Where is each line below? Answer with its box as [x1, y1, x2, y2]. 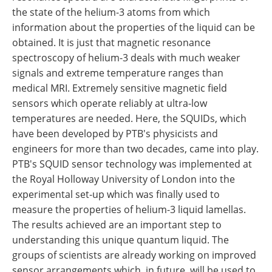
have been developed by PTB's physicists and [12, 127, 218, 140]
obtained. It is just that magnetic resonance [12, 36, 211, 49]
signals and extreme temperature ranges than [12, 66, 223, 80]
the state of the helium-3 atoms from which [12, 5, 210, 19]
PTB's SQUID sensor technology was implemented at [12, 157, 252, 171]
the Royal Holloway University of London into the [12, 172, 235, 186]
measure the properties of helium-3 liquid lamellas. [12, 203, 246, 216]
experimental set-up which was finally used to [12, 188, 220, 201]
